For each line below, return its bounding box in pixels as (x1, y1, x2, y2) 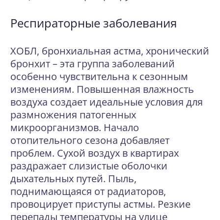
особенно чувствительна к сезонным (10, 70, 188, 83)
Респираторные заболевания (10, 15, 177, 31)
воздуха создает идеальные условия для (10, 95, 203, 109)
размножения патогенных (10, 108, 136, 121)
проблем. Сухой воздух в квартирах (10, 146, 179, 160)
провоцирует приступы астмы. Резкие (10, 197, 191, 211)
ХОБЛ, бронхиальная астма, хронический (10, 44, 209, 57)
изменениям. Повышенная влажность (10, 82, 194, 96)
